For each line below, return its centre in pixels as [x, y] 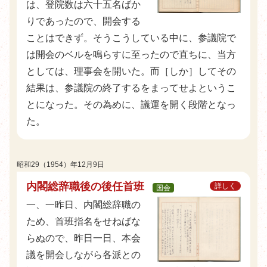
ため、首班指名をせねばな [83, 221]
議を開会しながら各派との [83, 255]
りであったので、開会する [83, 21]
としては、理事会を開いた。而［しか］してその [131, 71]
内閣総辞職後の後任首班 [88, 187]
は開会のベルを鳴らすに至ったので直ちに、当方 [131, 55]
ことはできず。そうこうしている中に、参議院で [131, 38]
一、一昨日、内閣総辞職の [83, 205]
